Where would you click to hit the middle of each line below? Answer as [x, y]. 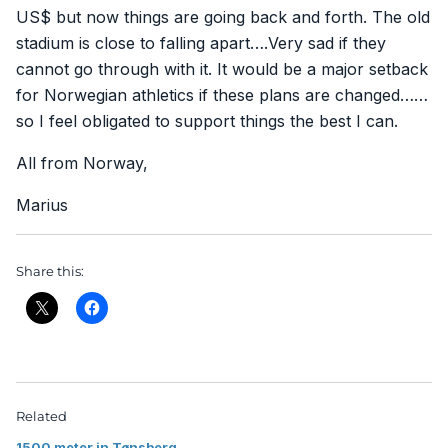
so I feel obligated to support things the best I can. [207, 121]
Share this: [50, 271]
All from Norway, [82, 163]
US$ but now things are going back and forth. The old [223, 17]
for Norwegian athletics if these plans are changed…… [222, 95]
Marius [42, 205]
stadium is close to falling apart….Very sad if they [201, 43]
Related [41, 416]
